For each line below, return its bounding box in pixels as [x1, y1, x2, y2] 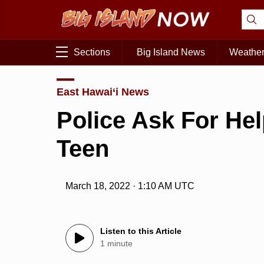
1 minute [100, 239, 133, 249]
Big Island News [137, 47, 205, 58]
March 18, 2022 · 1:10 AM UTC [65, 181, 195, 192]
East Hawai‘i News [57, 85, 149, 98]
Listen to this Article [100, 226, 182, 236]
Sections [74, 47, 110, 58]
